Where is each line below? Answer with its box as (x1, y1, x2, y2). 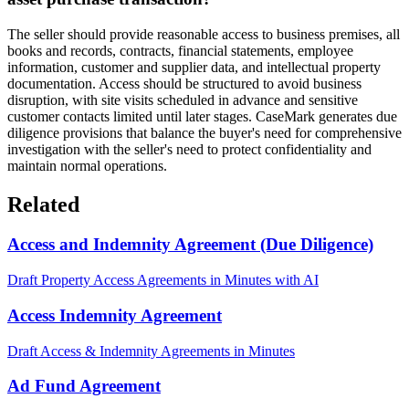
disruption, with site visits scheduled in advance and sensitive (7, 91, 358, 108)
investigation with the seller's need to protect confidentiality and (7, 141, 372, 157)
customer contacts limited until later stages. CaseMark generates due (7, 108, 397, 124)
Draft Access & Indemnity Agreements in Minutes (7, 342, 295, 359)
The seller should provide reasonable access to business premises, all (7, 26, 400, 42)
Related (7, 192, 79, 216)
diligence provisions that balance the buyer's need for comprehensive (7, 124, 402, 141)
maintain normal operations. (7, 157, 167, 173)
